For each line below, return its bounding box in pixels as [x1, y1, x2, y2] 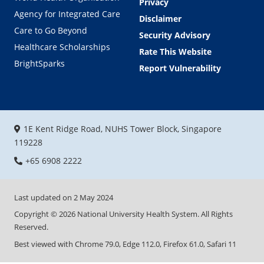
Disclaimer [139, 12, 181, 24]
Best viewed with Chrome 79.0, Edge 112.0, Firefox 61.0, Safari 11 [14, 238, 236, 249]
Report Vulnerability [139, 62, 221, 74]
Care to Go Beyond [14, 24, 87, 36]
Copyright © [14, 209, 59, 220]
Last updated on [14, 192, 74, 203]
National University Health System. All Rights [75, 209, 233, 220]
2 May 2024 [74, 192, 113, 203]
